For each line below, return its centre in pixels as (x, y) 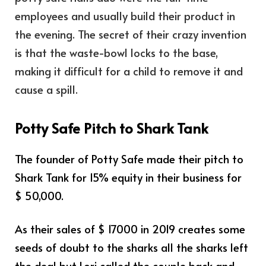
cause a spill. (46, 89)
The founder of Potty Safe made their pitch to (129, 159)
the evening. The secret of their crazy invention (131, 34)
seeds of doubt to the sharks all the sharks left (132, 247)
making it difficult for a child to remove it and (129, 70)
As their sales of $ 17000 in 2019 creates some (130, 228)
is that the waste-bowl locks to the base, (116, 52)
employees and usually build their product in (125, 15)
